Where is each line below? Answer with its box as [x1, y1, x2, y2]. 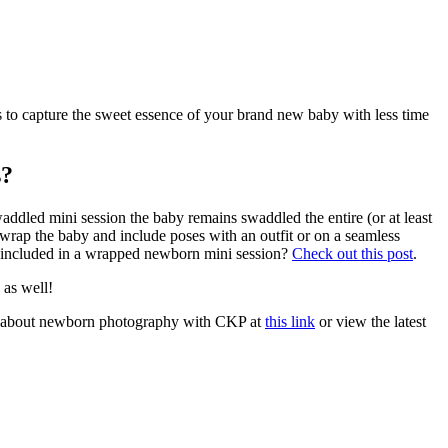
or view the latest [315, 312, 426, 330]
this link [265, 312, 315, 330]
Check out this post [292, 244, 413, 262]
